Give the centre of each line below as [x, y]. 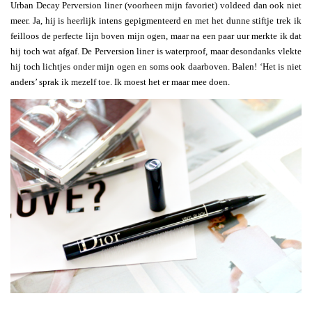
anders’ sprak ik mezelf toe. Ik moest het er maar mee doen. [120, 82]
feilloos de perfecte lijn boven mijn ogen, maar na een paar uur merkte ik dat [156, 36]
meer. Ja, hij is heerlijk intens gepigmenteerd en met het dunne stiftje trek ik [156, 21]
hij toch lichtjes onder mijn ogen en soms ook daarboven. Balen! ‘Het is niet [156, 67]
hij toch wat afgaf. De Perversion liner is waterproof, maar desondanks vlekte [156, 52]
